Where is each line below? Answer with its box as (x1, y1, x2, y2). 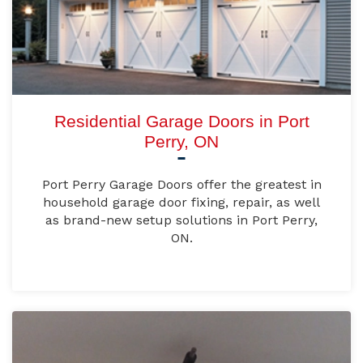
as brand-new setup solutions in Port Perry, (45, 212, 318, 228)
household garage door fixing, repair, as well (43, 194, 320, 211)
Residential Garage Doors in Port (53, 112, 310, 131)
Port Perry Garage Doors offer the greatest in (41, 177, 322, 193)
